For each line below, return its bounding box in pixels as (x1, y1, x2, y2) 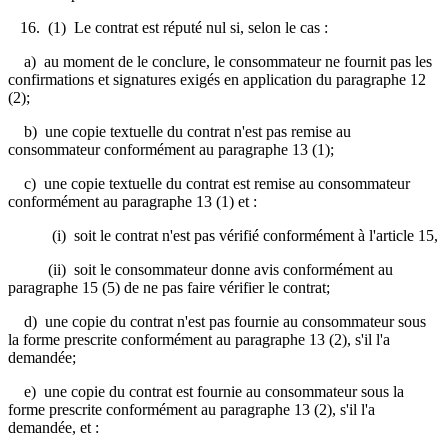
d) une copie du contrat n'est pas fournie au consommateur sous (8, 312, 426, 330)
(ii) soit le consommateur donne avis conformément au (8, 260, 393, 278)
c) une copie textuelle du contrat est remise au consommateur (8, 174, 410, 192)
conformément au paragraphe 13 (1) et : (8, 192, 257, 210)
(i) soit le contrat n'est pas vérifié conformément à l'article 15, (8, 226, 438, 244)
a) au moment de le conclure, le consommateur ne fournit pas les (8, 52, 432, 70)
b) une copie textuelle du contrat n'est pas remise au (8, 122, 351, 140)
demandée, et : (8, 418, 99, 436)
